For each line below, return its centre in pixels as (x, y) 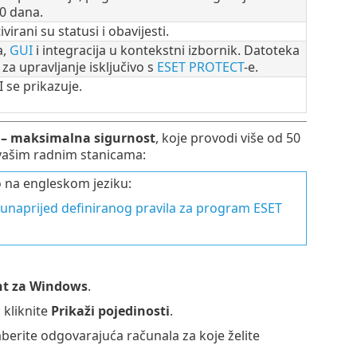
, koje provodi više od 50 (228, 137)
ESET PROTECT (200, 67)
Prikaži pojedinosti (110, 310)
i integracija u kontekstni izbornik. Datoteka (166, 50)
